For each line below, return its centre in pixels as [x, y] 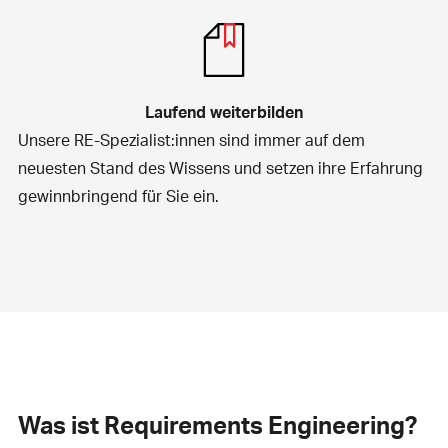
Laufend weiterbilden [224, 111]
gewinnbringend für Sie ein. [118, 195]
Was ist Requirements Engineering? [217, 424]
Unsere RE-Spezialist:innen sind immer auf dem [191, 139]
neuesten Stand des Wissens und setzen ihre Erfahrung [220, 167]
